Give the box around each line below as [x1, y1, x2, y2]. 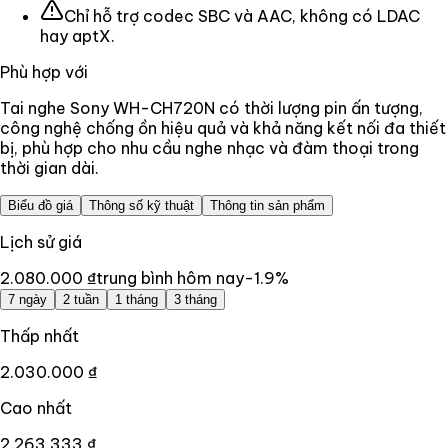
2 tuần [63, 291, 99, 307]
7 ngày [8, 291, 47, 307]
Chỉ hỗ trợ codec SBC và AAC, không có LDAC [64, 5, 420, 26]
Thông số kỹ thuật [89, 197, 194, 213]
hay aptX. [40, 25, 115, 46]
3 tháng [174, 291, 217, 307]
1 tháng [115, 291, 158, 307]
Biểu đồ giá [8, 197, 73, 213]
